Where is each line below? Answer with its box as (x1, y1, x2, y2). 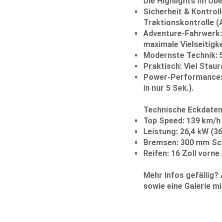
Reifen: (143, 148, 169, 158)
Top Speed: (143, 115, 184, 125)
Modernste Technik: (143, 50, 218, 60)
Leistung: (143, 126, 178, 136)
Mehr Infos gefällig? (143, 170, 219, 180)
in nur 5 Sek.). (143, 83, 194, 93)
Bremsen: (143, 137, 178, 147)
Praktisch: (143, 61, 182, 71)
